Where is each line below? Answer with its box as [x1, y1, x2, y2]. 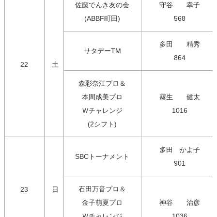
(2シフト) [88, 120, 117, 128]
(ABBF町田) [84, 15, 121, 23]
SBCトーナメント [75, 153, 130, 161]
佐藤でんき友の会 [75, 1, 130, 9]
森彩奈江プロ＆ [78, 79, 126, 88]
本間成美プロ [82, 93, 123, 101]
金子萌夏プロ [82, 199, 123, 207]
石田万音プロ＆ [78, 185, 126, 193]
